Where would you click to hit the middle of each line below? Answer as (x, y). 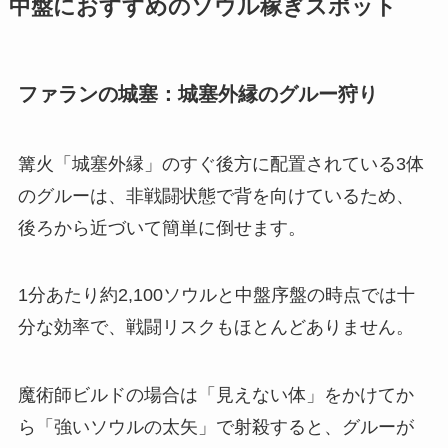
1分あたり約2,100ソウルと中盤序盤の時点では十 (216, 295)
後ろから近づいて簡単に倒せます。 (161, 227)
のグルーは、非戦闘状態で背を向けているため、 (215, 195)
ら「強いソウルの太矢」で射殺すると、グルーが (215, 427)
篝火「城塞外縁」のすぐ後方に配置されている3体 (220, 163)
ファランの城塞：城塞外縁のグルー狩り (197, 94)
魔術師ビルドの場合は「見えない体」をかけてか (215, 395)
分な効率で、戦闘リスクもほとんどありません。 (215, 327)
